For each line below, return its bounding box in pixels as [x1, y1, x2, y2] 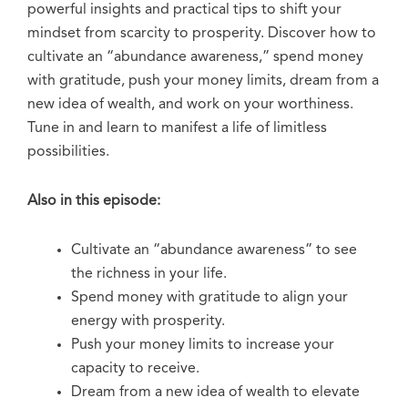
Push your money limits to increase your [71, 337, 334, 352]
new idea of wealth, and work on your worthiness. [27, 97, 353, 112]
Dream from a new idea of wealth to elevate [71, 384, 360, 400]
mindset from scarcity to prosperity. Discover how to [27, 25, 376, 41]
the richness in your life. [71, 266, 227, 281]
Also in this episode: [27, 193, 164, 209]
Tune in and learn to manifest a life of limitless [27, 120, 327, 136]
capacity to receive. [71, 361, 199, 376]
